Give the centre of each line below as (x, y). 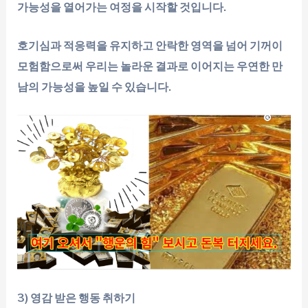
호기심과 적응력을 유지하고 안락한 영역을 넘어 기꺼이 (150, 46)
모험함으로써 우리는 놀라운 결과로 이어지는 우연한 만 (150, 67)
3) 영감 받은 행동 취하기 (77, 298)
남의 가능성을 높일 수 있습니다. (95, 87)
